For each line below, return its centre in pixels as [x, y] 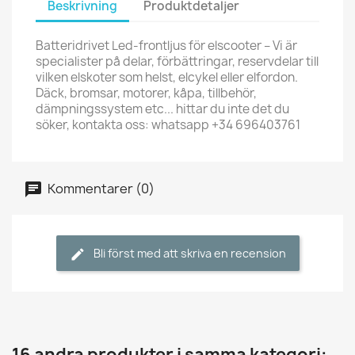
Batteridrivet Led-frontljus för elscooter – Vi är [166, 46]
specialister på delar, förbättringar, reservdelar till [177, 61]
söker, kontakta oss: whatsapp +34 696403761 [168, 125]
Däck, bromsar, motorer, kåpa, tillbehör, [146, 93]
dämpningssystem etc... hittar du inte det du [162, 109]
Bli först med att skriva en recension [189, 253]
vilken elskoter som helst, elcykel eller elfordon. [167, 77]
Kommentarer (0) [100, 188]
